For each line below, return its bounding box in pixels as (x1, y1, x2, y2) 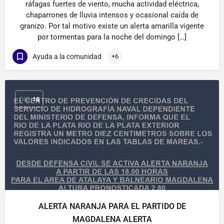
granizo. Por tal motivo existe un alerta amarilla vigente (20, 21, 204, 30)
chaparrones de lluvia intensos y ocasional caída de (25, 10, 198, 19)
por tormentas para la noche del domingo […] (37, 32, 186, 41)
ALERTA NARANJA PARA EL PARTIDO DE (38, 201, 186, 211)
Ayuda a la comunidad (32, 52, 101, 60)
